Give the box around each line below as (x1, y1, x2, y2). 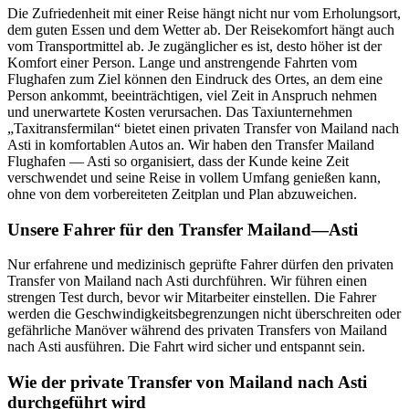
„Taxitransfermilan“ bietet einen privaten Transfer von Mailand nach (7, 120, 399, 136)
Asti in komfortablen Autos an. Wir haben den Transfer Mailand (7, 136, 374, 152)
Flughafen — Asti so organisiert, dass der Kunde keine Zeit (7, 152, 349, 169)
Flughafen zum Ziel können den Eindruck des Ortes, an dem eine (7, 70, 383, 87)
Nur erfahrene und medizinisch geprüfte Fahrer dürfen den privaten (7, 257, 393, 273)
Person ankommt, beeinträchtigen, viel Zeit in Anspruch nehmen (7, 87, 377, 103)
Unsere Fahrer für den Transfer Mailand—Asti (7, 219, 358, 239)
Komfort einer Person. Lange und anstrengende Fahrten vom (7, 54, 357, 70)
